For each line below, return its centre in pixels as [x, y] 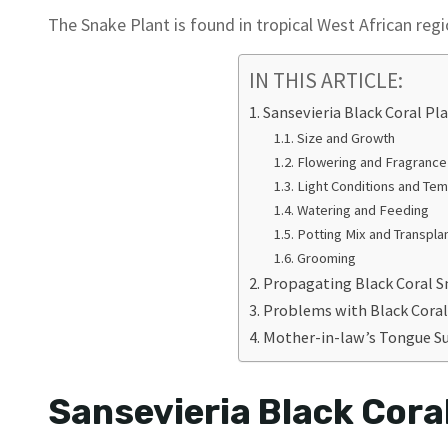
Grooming [327, 258]
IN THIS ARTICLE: [325, 81]
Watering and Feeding [363, 210]
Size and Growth [346, 138]
